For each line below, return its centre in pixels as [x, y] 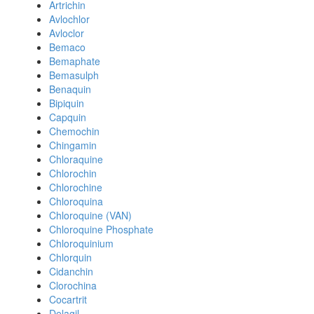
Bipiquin [67, 103]
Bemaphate [75, 61]
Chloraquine [76, 159]
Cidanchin [71, 271]
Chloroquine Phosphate [101, 229]
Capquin [68, 117]
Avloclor [67, 33]
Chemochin [74, 131]
